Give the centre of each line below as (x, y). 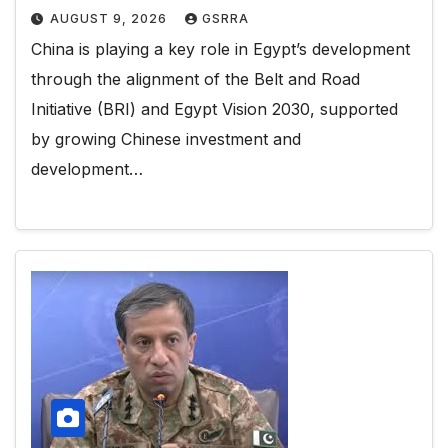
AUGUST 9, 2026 (110, 18)
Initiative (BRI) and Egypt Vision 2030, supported (214, 108)
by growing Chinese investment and (166, 138)
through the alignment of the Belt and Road (195, 78)
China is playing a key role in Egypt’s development (220, 48)
